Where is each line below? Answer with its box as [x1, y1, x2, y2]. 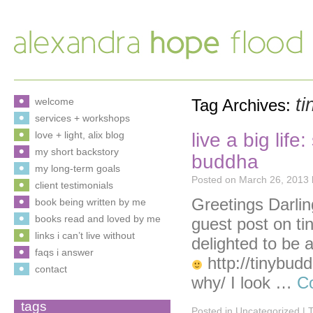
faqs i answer [35, 247, 94, 258]
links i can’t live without [35, 230, 135, 241]
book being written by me [35, 196, 146, 208]
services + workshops [35, 112, 130, 124]
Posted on [191, 174, 236, 185]
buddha [191, 150, 259, 173]
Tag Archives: [191, 96, 296, 115]
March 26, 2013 [239, 174, 309, 185]
